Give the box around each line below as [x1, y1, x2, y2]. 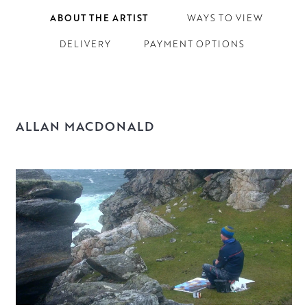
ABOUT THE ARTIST [49, 12, 148, 25]
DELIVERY [59, 38, 111, 51]
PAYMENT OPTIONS [143, 38, 245, 51]
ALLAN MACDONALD [15, 116, 154, 135]
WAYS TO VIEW [186, 12, 263, 25]
